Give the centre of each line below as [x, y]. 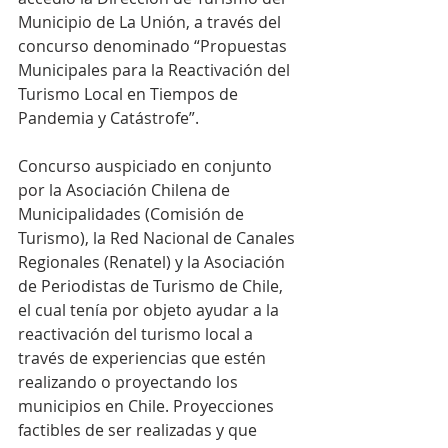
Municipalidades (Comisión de [133, 213]
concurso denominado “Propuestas [154, 45]
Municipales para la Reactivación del [156, 69]
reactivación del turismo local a [137, 333]
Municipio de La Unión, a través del [151, 21]
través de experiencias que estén [144, 357]
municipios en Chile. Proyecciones [148, 405]
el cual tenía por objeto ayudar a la [150, 309]
